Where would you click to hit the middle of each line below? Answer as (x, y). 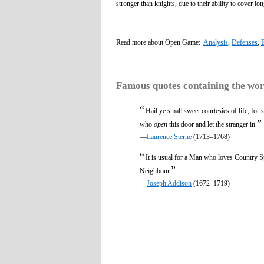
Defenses (245, 42)
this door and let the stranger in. (212, 124)
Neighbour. (155, 171)
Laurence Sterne (169, 136)
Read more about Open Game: (160, 42)
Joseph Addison (169, 183)
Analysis (216, 42)
